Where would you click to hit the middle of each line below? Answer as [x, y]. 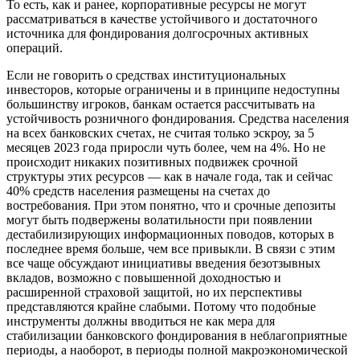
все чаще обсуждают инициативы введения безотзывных [164, 263]
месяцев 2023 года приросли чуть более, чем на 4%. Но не [166, 147]
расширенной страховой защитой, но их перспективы [154, 292]
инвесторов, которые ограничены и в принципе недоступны [173, 89]
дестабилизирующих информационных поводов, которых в [170, 234]
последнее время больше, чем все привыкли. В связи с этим [171, 248]
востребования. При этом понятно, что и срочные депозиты [171, 205]
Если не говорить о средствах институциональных [146, 75]
